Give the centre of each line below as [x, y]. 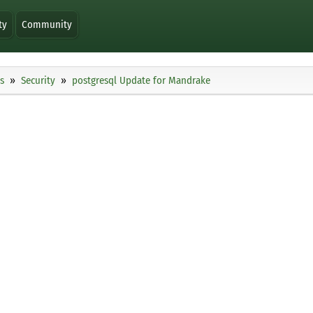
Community [47, 24]
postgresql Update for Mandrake [141, 81]
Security [38, 81]
